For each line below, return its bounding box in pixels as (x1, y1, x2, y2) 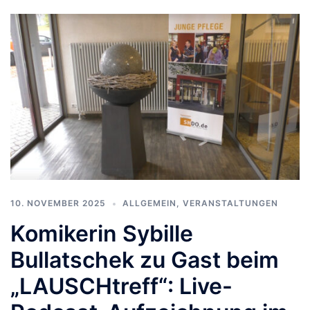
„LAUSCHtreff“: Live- (10, 273, 232, 300)
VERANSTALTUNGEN (183, 198, 278, 209)
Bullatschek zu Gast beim (10, 246, 279, 274)
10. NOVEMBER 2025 (10, 198, 106, 209)
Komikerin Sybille (10, 220, 193, 248)
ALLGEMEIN (122, 198, 176, 209)
